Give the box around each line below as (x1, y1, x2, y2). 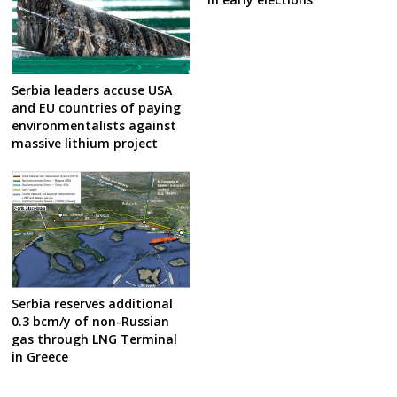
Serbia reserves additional (12, 294, 174, 312)
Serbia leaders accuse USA (12, 81, 173, 98)
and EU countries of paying (12, 98, 182, 116)
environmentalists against (12, 116, 177, 134)
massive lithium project (12, 134, 159, 152)
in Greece (12, 347, 69, 365)
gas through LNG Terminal (12, 330, 178, 347)
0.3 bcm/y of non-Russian (12, 312, 170, 330)
